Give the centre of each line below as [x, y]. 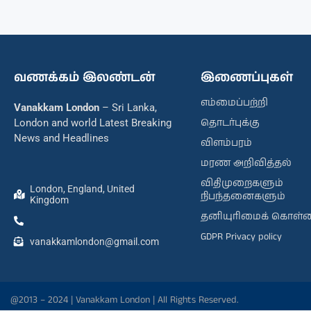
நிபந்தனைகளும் [243, 196]
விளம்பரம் [226, 143]
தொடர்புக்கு [230, 123]
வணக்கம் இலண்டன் [85, 77]
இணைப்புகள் [246, 77]
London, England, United [82, 188]
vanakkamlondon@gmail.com [94, 241]
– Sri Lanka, [128, 107]
